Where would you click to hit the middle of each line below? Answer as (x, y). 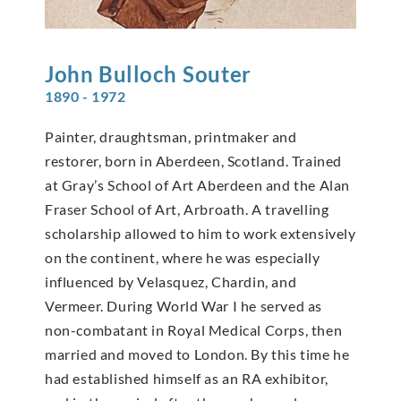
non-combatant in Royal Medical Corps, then (194, 330)
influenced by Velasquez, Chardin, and (171, 282)
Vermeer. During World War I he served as (184, 306)
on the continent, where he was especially (183, 258)
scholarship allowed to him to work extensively (200, 234)
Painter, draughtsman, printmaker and (171, 137)
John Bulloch (111, 74)
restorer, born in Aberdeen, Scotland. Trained (194, 161)
